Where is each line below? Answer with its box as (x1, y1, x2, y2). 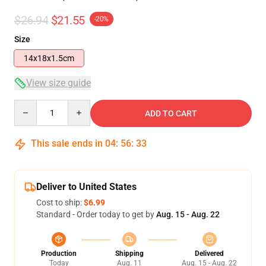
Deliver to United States (36, 181, 137, 192)
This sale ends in (28, 138, 105, 149)
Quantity (14, 100, 46, 110)
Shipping (115, 249, 144, 258)
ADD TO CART (145, 109, 197, 118)
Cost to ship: (36, 198, 84, 207)
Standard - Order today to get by (36, 210, 156, 219)
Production (41, 249, 77, 258)
